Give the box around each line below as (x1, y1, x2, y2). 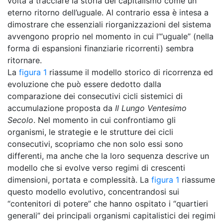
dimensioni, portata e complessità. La (7, 175, 151, 185)
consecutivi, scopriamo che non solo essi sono (7, 139, 183, 149)
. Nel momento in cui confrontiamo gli (33, 115, 176, 125)
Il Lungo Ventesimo (115, 103, 187, 113)
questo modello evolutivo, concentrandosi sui (7, 187, 179, 197)
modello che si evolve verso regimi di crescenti (7, 163, 185, 173)
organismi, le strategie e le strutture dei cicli (7, 127, 173, 137)
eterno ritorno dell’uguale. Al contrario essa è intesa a (7, 7, 209, 17)
